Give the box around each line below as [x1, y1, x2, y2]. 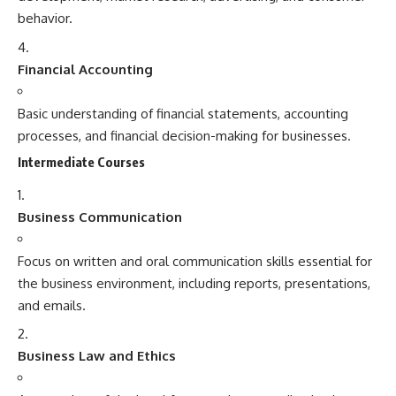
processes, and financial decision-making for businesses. [18, 126, 351, 144]
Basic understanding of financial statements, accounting [18, 104, 348, 122]
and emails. [18, 296, 86, 314]
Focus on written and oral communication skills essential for [18, 252, 372, 270]
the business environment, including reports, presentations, [18, 274, 370, 292]
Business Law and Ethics [18, 347, 176, 365]
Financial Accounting [18, 60, 153, 78]
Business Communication [18, 208, 182, 225]
